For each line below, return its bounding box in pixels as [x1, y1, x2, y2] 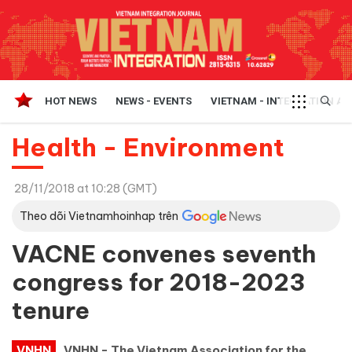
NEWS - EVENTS [115, 94, 192, 107]
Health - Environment [12, 130, 284, 163]
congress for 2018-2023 [12, 266, 305, 297]
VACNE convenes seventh [12, 238, 316, 269]
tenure [12, 295, 90, 325]
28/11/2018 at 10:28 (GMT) [14, 181, 157, 196]
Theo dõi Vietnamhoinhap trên [20, 208, 178, 223]
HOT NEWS [45, 94, 97, 107]
